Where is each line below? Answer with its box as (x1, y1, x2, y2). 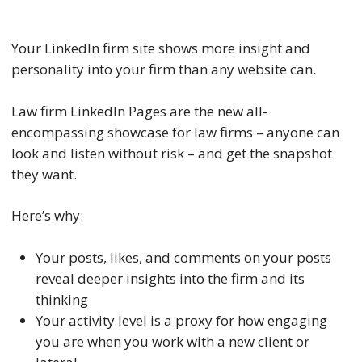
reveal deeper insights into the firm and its (35, 268, 305, 288)
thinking (35, 289, 88, 309)
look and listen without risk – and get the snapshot (11, 143, 332, 162)
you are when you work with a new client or (35, 331, 309, 351)
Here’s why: (11, 206, 83, 225)
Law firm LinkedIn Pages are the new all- (11, 101, 267, 120)
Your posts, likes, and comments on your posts (35, 247, 331, 267)
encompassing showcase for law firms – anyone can (11, 122, 339, 141)
